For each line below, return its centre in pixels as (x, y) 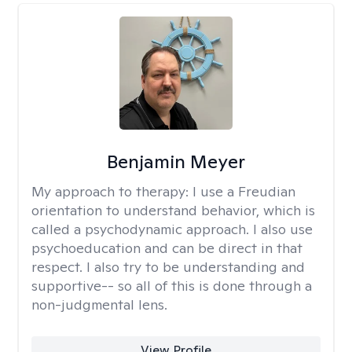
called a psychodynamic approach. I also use (172, 229)
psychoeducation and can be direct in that (167, 248)
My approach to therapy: (112, 191)
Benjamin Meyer (176, 161)
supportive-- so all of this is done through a (172, 286)
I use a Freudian (244, 191)
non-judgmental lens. (99, 304)
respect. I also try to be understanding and (168, 267)
